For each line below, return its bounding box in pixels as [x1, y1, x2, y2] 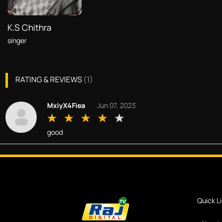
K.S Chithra [7, 21, 52, 33]
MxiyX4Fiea [47, 100, 85, 110]
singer [7, 35, 27, 45]
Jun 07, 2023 [97, 100, 136, 110]
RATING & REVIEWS [15, 74, 82, 85]
